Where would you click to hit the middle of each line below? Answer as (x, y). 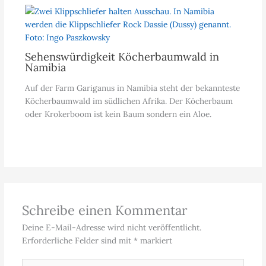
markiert (155, 240)
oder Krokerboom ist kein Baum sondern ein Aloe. (118, 114)
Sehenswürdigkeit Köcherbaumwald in (122, 57)
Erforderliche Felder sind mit (77, 240)
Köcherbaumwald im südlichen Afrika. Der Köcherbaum (129, 101)
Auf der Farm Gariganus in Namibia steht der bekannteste (132, 88)
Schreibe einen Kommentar (104, 210)
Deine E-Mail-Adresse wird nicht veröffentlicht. (111, 227)
